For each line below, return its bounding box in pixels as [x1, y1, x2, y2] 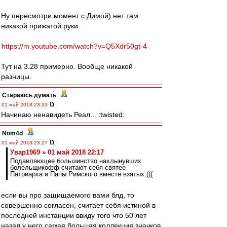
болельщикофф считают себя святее [10, 164, 126, 171]
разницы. [1, 72, 31, 81]
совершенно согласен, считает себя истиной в [1, 201, 156, 209]
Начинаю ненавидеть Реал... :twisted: [1, 110, 125, 119]
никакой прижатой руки [1, 22, 78, 30]
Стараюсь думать [2, 92, 56, 99]
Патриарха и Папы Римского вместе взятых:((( [10, 170, 153, 178]
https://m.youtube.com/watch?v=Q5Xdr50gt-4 [2, 42, 147, 50]
